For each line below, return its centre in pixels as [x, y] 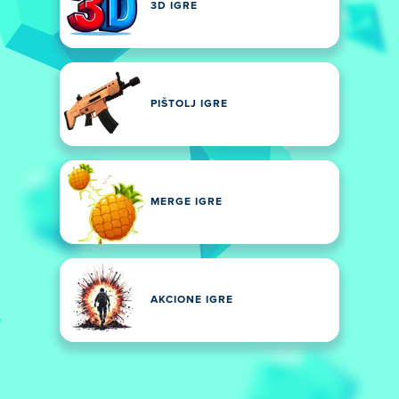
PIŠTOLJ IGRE [189, 104]
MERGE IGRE [187, 202]
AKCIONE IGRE [192, 300]
